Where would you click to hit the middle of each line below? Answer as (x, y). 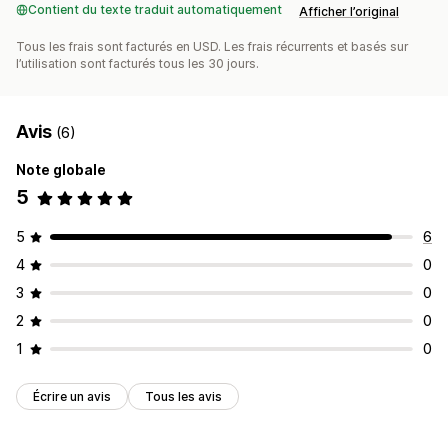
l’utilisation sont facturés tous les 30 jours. (137, 64)
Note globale (61, 170)
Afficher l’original (349, 12)
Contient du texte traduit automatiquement (155, 10)
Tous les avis (183, 397)
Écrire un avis (72, 397)
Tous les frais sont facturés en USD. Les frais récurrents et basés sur (212, 47)
